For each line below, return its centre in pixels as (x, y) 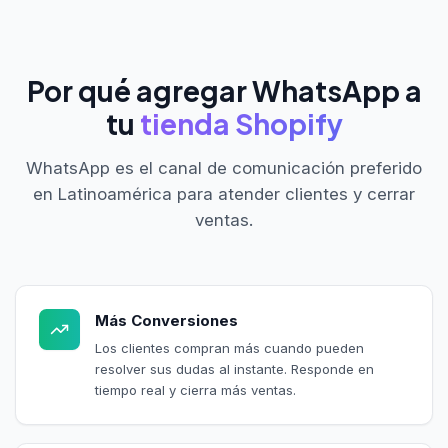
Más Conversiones (166, 320)
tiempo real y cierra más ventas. (195, 390)
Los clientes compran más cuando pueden (229, 348)
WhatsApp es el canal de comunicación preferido (224, 167)
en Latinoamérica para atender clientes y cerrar (224, 193)
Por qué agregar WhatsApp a (224, 90)
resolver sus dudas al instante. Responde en (234, 369)
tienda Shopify (241, 123)
